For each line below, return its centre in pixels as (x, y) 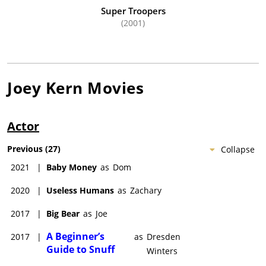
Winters (162, 251)
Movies (113, 88)
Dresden (164, 236)
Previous (25, 148)
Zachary (146, 190)
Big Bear (63, 213)
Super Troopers (133, 10)
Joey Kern (45, 88)
